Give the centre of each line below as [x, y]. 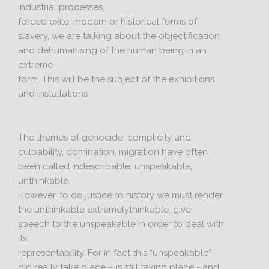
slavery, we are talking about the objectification [119, 36]
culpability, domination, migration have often [113, 152]
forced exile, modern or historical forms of [108, 22]
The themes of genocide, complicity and [105, 138]
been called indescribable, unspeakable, [105, 166]
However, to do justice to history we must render [121, 195]
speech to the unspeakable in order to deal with [121, 224]
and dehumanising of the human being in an [113, 50]
